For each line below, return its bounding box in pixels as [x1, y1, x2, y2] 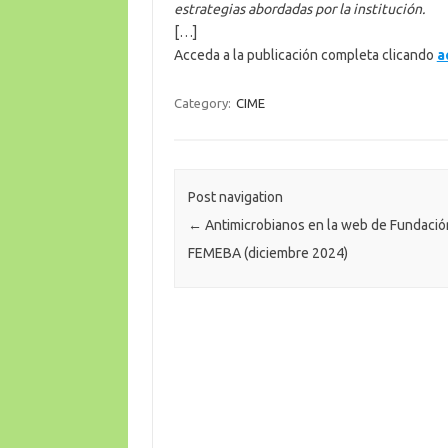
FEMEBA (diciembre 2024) [187, 245, 348, 262]
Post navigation [187, 189, 283, 206]
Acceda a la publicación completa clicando [173, 46, 437, 63]
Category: [173, 95, 234, 110]
